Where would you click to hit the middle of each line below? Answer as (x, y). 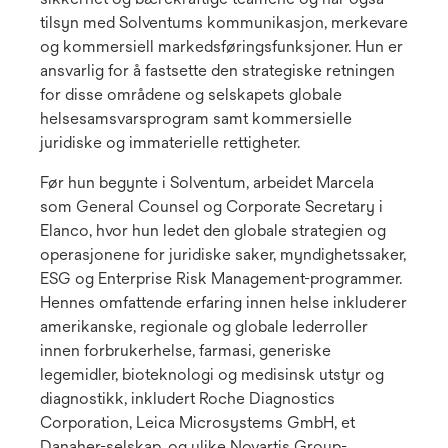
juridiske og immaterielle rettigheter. (170, 143)
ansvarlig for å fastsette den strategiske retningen (217, 71)
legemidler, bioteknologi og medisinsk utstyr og (212, 375)
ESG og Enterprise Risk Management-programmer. (221, 279)
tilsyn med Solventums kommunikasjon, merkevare (224, 23)
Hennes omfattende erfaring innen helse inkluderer (223, 303)
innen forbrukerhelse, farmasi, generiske (185, 351)
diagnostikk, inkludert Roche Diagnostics (187, 399)
